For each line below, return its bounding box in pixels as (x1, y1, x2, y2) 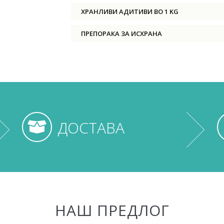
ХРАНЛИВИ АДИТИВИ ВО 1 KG (80, 7, 178, 16)
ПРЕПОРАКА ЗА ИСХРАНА (80, 29, 162, 38)
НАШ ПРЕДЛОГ (54, 200, 169, 221)
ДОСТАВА (57, 117, 124, 138)
